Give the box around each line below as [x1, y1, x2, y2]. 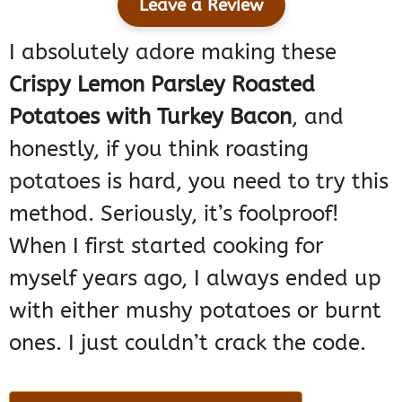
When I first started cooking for [9, 233, 324, 259]
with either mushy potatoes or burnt [9, 298, 381, 324]
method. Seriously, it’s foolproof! [9, 201, 339, 227]
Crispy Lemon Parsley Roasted [9, 72, 315, 98]
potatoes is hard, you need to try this [9, 169, 389, 195]
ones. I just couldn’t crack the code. [9, 330, 366, 356]
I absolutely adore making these [9, 39, 336, 66]
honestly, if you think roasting [9, 136, 309, 162]
